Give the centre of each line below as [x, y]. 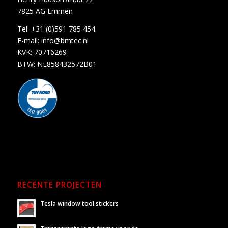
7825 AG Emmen [45, 11]
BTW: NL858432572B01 [57, 64]
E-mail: [29, 41]
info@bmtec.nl [65, 41]
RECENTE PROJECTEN [59, 185]
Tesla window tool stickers [79, 203]
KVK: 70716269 [42, 52]
